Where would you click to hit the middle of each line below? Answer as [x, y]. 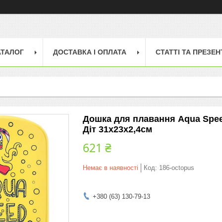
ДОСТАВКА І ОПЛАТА [90, 52]
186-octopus [177, 167]
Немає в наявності [111, 167]
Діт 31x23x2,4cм [117, 129]
